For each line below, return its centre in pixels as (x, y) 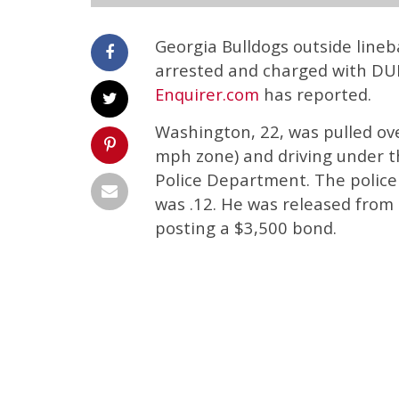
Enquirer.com (207, 94)
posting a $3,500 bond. (246, 228)
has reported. (315, 94)
